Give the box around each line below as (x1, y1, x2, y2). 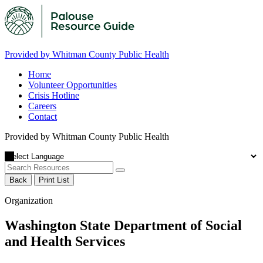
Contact (28, 112, 57, 122)
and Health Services (5, 233, 125, 249)
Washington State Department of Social (5, 217, 242, 233)
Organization (5, 195, 53, 205)
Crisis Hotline (28, 90, 79, 100)
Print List (39, 176, 69, 184)
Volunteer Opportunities (28, 80, 117, 90)
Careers (28, 101, 56, 111)
